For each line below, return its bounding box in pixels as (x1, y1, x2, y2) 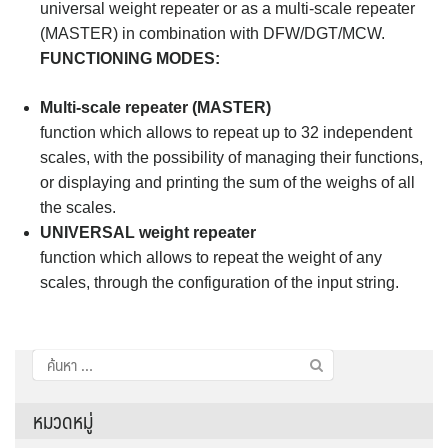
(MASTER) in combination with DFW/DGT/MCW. (40, 24, 385, 42)
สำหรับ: (32, 371, 73, 398)
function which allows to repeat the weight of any (40, 248, 382, 266)
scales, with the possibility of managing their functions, (40, 148, 423, 166)
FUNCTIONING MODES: (40, 49, 220, 67)
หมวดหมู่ (33, 403, 93, 438)
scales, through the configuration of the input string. (40, 273, 399, 291)
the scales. (40, 198, 116, 216)
